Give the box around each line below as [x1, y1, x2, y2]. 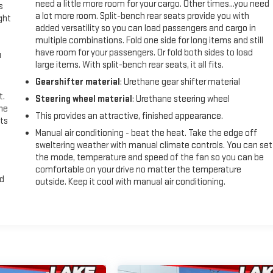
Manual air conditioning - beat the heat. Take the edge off [35, 127, 258, 139]
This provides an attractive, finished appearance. [35, 110, 224, 122]
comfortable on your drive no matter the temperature [35, 163, 242, 175]
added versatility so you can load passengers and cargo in [35, 22, 257, 34]
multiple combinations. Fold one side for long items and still [35, 34, 264, 46]
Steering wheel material [35, 93, 133, 105]
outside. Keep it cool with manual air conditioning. [35, 175, 226, 188]
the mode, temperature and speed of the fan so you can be [35, 151, 264, 163]
